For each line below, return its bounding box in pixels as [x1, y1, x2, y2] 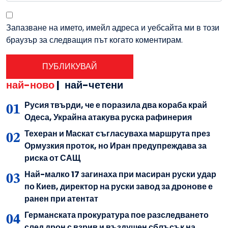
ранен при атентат [24, 193, 98, 205]
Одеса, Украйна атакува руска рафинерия [24, 111, 192, 124]
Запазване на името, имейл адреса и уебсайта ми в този [6, 22, 219, 34]
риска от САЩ [24, 152, 80, 164]
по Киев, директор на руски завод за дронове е [24, 181, 213, 193]
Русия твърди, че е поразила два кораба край [24, 99, 207, 111]
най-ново [6, 78, 54, 93]
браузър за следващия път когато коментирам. [6, 34, 183, 46]
